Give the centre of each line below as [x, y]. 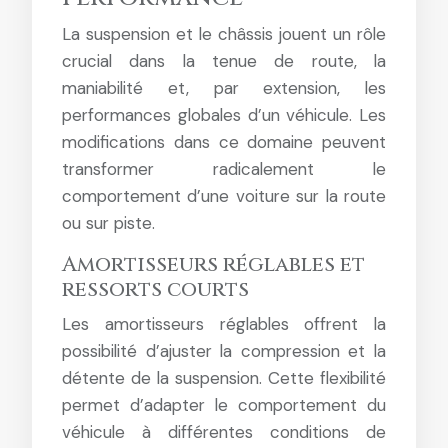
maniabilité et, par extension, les [224, 88]
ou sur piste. [108, 223]
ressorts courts [155, 290]
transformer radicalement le [224, 169]
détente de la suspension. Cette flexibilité [224, 378]
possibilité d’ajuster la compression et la [224, 351]
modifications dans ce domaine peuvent [224, 142]
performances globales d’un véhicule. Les [224, 115]
